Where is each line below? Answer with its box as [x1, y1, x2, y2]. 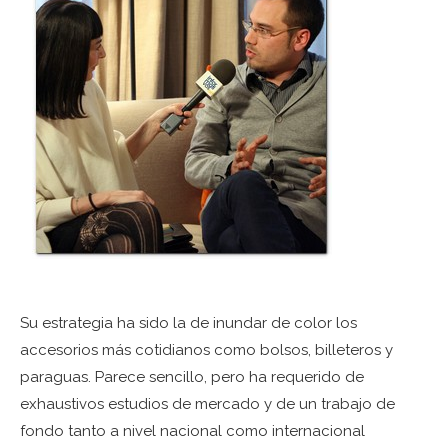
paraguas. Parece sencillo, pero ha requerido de [20, 368, 364, 387]
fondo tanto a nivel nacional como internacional [20, 422, 365, 441]
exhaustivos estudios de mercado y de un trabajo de [20, 395, 395, 414]
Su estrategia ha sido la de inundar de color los [20, 314, 357, 333]
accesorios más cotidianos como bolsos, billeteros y [20, 341, 393, 360]
